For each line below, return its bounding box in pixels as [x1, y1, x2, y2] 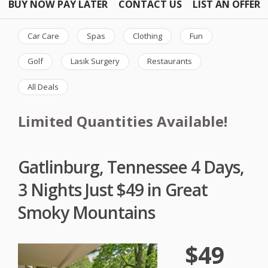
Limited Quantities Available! [18, 111, 227, 132]
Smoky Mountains [18, 200, 155, 224]
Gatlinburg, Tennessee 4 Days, [18, 155, 244, 178]
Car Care [28, 30, 59, 41]
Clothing [133, 30, 162, 41]
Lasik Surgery [71, 56, 120, 67]
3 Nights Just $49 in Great [18, 178, 208, 201]
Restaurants [147, 56, 192, 67]
